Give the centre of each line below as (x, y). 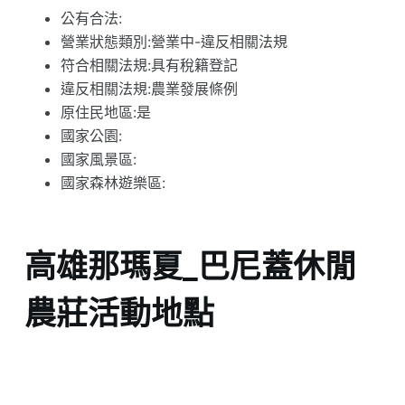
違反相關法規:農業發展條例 (149, 89)
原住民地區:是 (105, 113)
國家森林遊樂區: (113, 183)
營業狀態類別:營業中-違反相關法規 (174, 42)
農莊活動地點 (119, 312)
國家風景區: (98, 160)
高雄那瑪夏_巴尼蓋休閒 (190, 265)
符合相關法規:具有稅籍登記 (149, 66)
